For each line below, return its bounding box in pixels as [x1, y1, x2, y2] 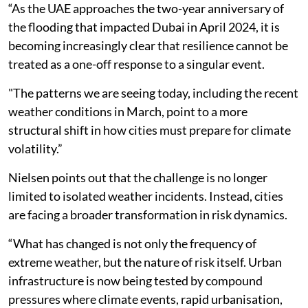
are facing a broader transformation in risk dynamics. [8, 207, 287, 222]
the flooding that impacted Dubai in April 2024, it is [8, 19, 280, 34]
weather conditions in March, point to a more [8, 104, 247, 119]
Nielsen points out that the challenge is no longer [8, 170, 267, 185]
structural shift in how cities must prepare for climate [8, 122, 291, 137]
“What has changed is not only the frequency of [8, 236, 256, 251]
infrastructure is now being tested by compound [8, 273, 263, 288]
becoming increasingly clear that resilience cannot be [8, 38, 288, 53]
